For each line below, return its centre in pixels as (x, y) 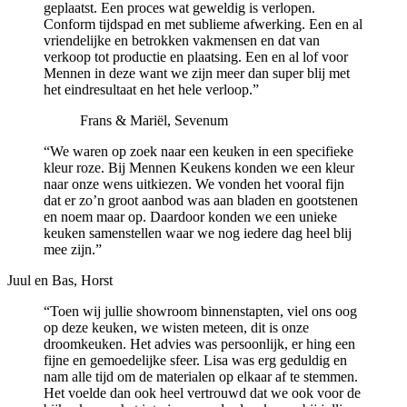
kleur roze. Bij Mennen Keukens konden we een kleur (199, 167)
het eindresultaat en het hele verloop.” (151, 89)
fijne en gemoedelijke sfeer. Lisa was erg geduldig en (195, 360)
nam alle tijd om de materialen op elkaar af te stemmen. (201, 376)
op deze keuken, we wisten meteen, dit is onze (176, 327)
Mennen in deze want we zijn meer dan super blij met (197, 73)
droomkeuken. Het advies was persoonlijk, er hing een (199, 343)
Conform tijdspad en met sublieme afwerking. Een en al (203, 24)
